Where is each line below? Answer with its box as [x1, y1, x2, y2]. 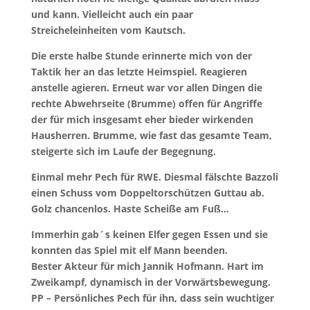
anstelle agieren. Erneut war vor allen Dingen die [30, 80, 262, 94]
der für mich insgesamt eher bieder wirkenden [30, 112, 253, 126]
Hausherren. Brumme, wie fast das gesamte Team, [30, 128, 272, 142]
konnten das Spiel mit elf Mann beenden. [30, 243, 228, 257]
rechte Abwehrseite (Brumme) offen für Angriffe [30, 96, 262, 110]
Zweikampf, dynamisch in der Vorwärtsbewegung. [30, 275, 271, 289]
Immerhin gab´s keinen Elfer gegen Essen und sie [30, 227, 268, 241]
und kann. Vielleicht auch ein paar [30, 7, 193, 21]
